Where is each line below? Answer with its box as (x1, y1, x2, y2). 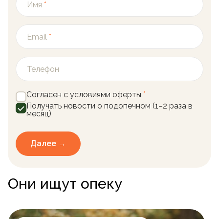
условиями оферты (70, 89, 141, 99)
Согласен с (26, 89, 70, 99)
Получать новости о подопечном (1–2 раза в (26, 101, 193, 110)
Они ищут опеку (8, 175, 122, 192)
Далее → (30, 139, 66, 149)
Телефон (27, 64, 59, 74)
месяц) (26, 109, 51, 118)
